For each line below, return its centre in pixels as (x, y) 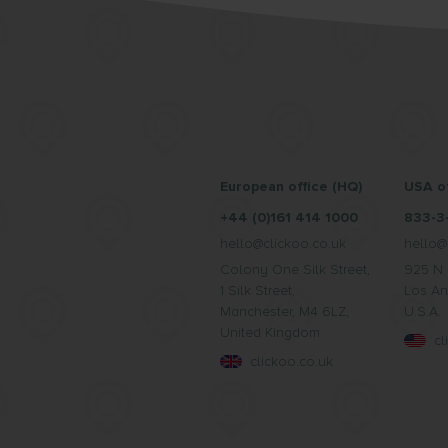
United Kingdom (270, 332)
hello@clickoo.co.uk (283, 243)
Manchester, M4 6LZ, (284, 311)
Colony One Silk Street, (295, 269)
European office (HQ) (291, 186)
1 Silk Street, (257, 290)
